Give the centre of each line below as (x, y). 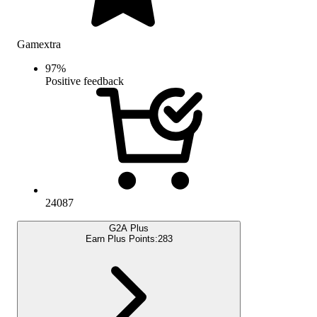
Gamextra (39, 44)
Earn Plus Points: (121, 238)
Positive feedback (85, 81)
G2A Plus (129, 228)
